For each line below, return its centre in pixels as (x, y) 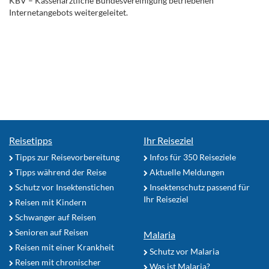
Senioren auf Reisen (51, 232)
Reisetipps (31, 140)
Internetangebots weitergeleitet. (68, 13)
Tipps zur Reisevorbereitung (66, 157)
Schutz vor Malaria (183, 251)
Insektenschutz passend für (199, 187)
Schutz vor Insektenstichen (64, 187)
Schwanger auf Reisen (55, 217)
